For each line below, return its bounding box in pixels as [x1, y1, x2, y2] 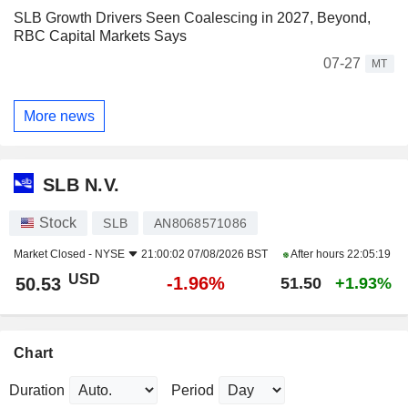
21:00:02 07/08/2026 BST [141, 248, 268, 261]
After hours [288, 248, 347, 261]
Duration [9, 382, 65, 399]
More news [24, 107, 95, 124]
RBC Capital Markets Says [14, 28, 187, 45]
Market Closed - [14, 248, 95, 261]
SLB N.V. [43, 174, 120, 195]
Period [171, 382, 214, 399]
